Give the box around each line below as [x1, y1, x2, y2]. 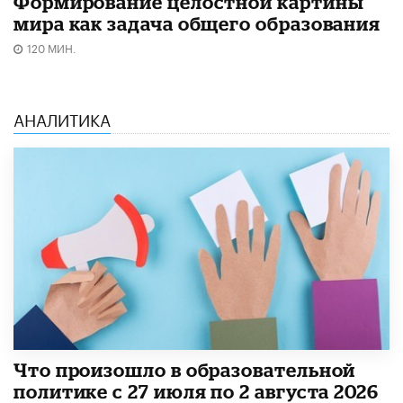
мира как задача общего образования [13, 13, 381, 35]
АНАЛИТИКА [13, 105, 111, 131]
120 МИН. [27, 39, 76, 57]
